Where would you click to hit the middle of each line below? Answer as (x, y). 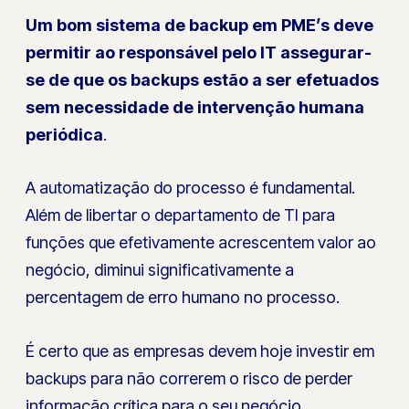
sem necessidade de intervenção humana (195, 107)
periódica (65, 134)
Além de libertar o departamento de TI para (181, 215)
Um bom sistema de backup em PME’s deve (200, 25)
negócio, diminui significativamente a (160, 270)
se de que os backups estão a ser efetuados (203, 79)
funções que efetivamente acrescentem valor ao (201, 243)
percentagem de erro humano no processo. (183, 298)
